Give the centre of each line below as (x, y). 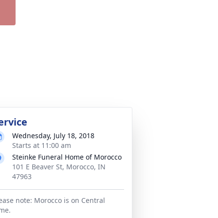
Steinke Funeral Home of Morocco (67, 157)
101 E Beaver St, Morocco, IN (59, 167)
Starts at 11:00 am (42, 145)
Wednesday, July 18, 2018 (53, 136)
